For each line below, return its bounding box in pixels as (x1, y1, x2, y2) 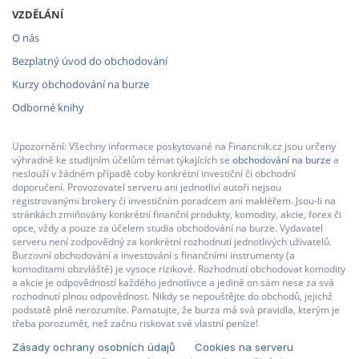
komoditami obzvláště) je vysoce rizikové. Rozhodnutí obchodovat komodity (12, 261, 345, 276)
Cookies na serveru (195, 340, 293, 353)
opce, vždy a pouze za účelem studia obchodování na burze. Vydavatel (12, 220, 323, 235)
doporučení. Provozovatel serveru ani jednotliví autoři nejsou (12, 179, 281, 194)
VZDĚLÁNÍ (12, 6, 63, 22)
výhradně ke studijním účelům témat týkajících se (12, 152, 232, 167)
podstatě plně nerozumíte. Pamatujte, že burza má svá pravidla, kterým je (12, 302, 340, 317)
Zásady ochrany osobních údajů (12, 340, 175, 353)
